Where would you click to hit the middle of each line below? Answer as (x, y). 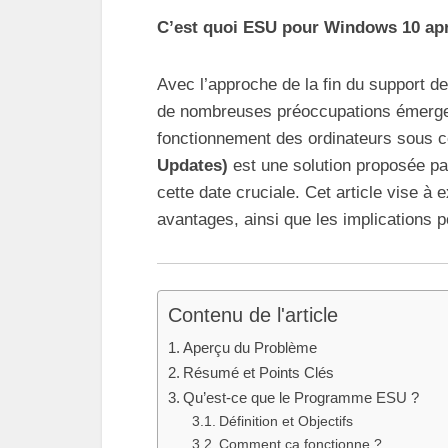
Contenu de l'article (253, 314)
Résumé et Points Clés (259, 372)
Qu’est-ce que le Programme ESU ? (301, 397)
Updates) (192, 165)
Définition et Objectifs (285, 421)
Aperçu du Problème (250, 347)
